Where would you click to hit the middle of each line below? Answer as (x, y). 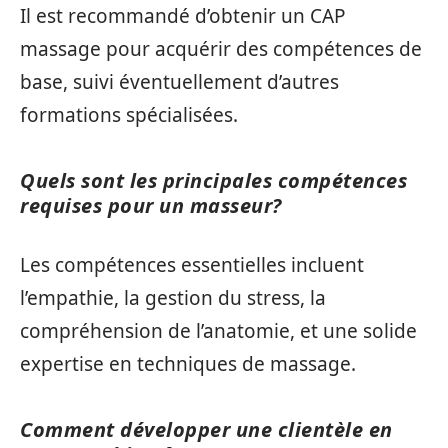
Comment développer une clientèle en (206, 429)
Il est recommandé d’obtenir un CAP (183, 16)
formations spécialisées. (129, 115)
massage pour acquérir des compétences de (221, 49)
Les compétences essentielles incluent (192, 264)
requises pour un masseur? (151, 206)
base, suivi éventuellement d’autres (179, 82)
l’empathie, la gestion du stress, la (173, 297)
